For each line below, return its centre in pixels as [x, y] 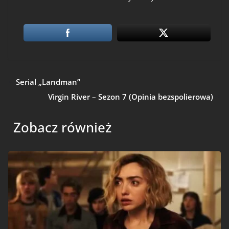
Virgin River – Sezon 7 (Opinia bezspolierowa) [131, 96]
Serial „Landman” [48, 82]
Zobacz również [62, 127]
